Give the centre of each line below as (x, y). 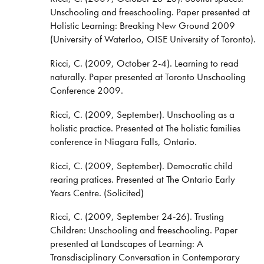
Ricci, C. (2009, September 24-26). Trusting (137, 217)
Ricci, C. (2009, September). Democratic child (141, 165)
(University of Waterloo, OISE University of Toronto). (153, 39)
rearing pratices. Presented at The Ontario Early (142, 179)
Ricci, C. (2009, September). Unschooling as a (142, 114)
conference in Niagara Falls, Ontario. (123, 141)
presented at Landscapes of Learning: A (126, 244)
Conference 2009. (86, 90)
